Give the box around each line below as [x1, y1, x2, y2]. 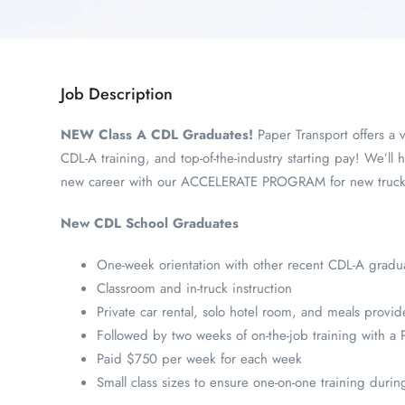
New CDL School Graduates [61, 213, 239, 233]
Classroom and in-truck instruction [97, 278, 292, 298]
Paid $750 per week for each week [97, 349, 302, 369]
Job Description [61, 82, 173, 106]
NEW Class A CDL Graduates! [61, 125, 253, 145]
